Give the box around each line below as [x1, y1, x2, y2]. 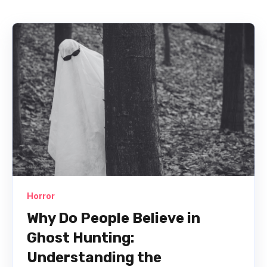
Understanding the [27, 249, 162, 266]
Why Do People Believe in [27, 209, 200, 226]
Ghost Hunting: [27, 229, 135, 246]
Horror [27, 190, 55, 201]
